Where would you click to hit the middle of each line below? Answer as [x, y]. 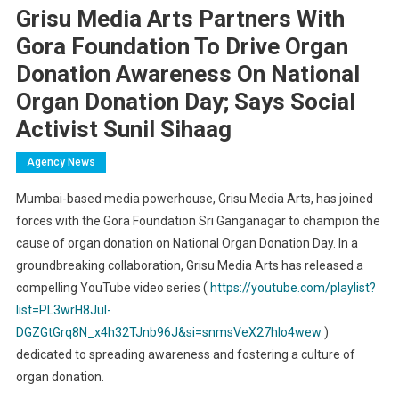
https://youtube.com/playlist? [293, 287]
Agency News [61, 162]
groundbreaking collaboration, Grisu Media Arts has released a [189, 265]
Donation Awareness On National [187, 73]
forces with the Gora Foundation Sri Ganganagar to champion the [198, 220]
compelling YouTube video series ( [113, 287]
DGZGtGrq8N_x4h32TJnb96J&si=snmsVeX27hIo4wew [168, 332]
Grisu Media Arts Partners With [180, 18]
